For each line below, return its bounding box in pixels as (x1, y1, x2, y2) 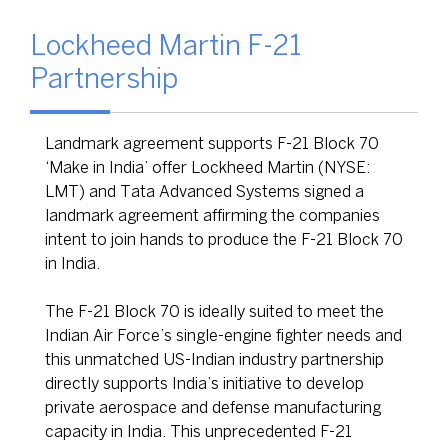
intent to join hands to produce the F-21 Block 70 (45, 233, 403, 248)
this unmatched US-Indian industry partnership (45, 353, 384, 368)
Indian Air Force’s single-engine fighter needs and (45, 329, 402, 344)
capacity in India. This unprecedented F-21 (45, 425, 352, 440)
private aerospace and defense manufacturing (45, 401, 381, 416)
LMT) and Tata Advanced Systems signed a (45, 185, 364, 200)
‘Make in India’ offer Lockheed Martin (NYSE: (45, 161, 370, 176)
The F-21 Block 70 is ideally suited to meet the (45, 305, 384, 320)
